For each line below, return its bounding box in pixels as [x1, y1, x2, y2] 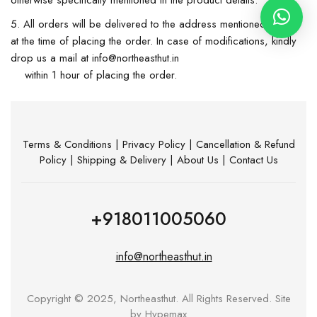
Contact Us [229, 152, 278, 168]
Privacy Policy [122, 137, 185, 152]
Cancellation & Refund [195, 137, 295, 152]
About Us [176, 152, 219, 168]
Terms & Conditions [22, 137, 112, 152]
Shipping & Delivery [76, 152, 166, 168]
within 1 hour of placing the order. [11, 67, 177, 83]
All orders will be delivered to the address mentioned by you [23, 16, 301, 32]
